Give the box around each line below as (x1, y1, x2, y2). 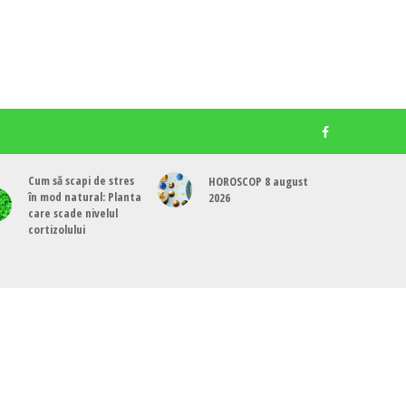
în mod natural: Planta (28, 188, 142, 205)
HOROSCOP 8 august (208, 173, 309, 190)
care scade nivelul (28, 205, 119, 221)
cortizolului (28, 221, 86, 237)
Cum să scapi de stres (28, 172, 135, 188)
